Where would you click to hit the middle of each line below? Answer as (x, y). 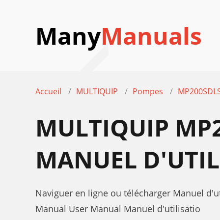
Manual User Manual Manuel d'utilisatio (118, 209)
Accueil (48, 91)
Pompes (148, 91)
